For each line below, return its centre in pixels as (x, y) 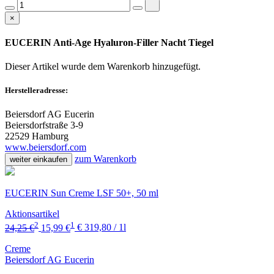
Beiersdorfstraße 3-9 (44, 125)
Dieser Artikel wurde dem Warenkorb (79, 67)
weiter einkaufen (39, 160)
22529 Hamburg (37, 136)
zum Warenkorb (106, 159)
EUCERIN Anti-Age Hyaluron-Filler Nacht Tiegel (109, 42)
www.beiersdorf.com (46, 147)
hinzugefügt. (176, 67)
